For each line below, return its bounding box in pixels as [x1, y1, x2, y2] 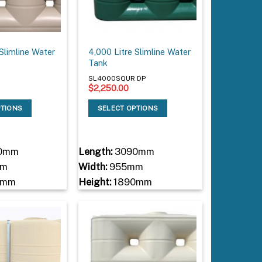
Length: [78, 146, 112, 158]
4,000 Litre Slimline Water [88, 47, 191, 57]
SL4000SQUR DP [88, 74, 146, 82]
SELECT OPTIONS [97, 104, 158, 112]
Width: [78, 161, 107, 173]
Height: [78, 176, 111, 188]
